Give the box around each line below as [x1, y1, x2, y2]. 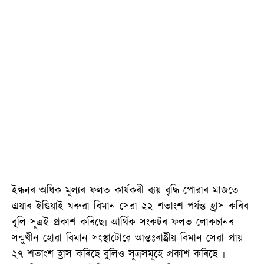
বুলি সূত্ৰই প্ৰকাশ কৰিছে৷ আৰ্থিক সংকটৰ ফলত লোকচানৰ [12, 214, 234, 230]
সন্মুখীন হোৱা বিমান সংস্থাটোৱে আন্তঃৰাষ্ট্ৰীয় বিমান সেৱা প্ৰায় [12, 230, 243, 246]
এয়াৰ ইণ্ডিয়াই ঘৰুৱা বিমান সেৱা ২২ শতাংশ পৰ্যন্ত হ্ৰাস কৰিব [12, 199, 249, 214]
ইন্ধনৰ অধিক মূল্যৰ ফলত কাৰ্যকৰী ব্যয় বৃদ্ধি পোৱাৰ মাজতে [12, 183, 239, 199]
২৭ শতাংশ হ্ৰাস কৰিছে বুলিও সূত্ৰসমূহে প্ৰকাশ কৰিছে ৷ [12, 246, 225, 262]
